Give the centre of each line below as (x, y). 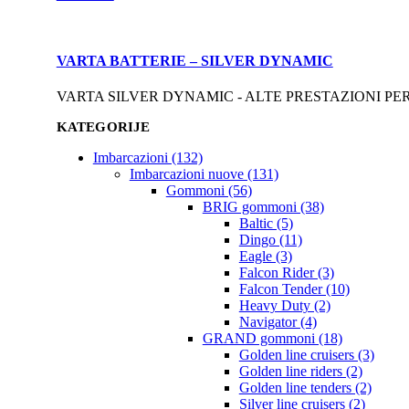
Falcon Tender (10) (294, 289)
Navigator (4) (278, 322)
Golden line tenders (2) (305, 388)
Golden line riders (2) (300, 372)
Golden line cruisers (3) (306, 355)
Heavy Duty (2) (284, 306)
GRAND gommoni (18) (272, 339)
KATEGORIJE (103, 127)
